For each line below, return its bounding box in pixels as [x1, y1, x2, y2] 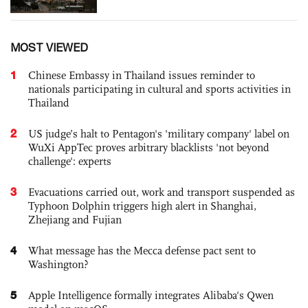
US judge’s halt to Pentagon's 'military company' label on [28, 126, 289, 140]
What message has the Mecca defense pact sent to [28, 243, 256, 257]
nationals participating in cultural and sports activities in [28, 82, 291, 96]
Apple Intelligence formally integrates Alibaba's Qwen [28, 288, 274, 302]
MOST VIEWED [10, 41, 88, 54]
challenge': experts [28, 154, 111, 168]
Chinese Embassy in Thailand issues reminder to [28, 68, 255, 82]
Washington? [28, 257, 89, 271]
